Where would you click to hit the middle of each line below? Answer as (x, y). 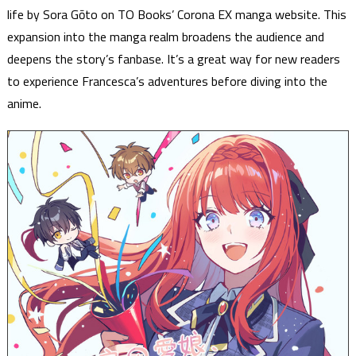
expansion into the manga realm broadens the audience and (165, 36)
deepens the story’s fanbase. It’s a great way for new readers (173, 58)
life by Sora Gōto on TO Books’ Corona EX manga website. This (176, 14)
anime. (24, 103)
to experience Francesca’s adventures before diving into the (167, 81)
